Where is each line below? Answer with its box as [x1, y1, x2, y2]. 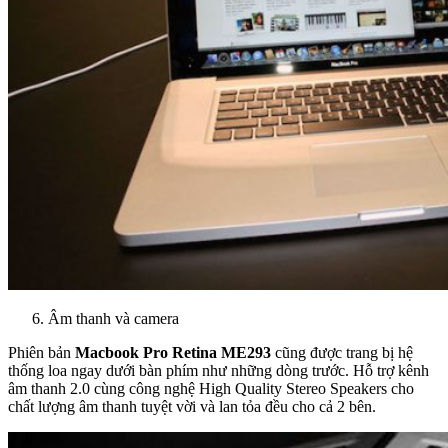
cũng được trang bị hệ [271, 344, 413, 361]
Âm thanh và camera [48, 310, 179, 327]
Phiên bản [8, 344, 75, 361]
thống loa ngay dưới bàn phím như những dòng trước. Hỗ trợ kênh [8, 362, 429, 379]
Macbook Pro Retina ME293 [75, 344, 271, 361]
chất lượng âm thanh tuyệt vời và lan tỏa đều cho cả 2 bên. [8, 398, 376, 415]
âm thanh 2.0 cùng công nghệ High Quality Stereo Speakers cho [8, 380, 414, 397]
